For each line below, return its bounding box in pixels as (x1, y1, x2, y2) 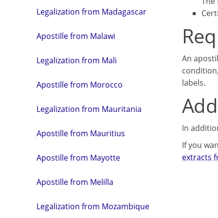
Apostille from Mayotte (36, 152, 120, 163)
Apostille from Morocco (36, 79, 123, 91)
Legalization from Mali (36, 55, 117, 66)
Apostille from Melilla (36, 177, 113, 188)
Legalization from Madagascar (36, 6, 146, 18)
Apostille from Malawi (36, 31, 115, 42)
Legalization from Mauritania (36, 104, 142, 115)
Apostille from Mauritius (36, 128, 125, 139)
